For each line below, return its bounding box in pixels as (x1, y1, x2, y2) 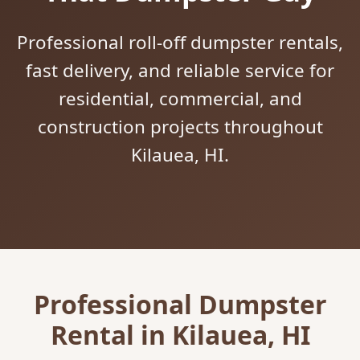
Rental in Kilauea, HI (50, 317, 310, 353)
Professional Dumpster (33, 287, 327, 322)
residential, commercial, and (58, 86, 302, 112)
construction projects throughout (37, 114, 323, 140)
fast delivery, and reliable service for (26, 58, 334, 84)
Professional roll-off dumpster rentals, (17, 30, 343, 55)
